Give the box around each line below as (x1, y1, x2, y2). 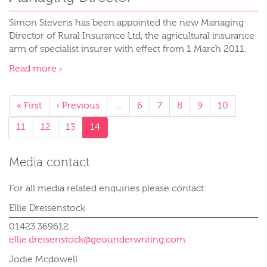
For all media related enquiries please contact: (9, 184, 207, 194)
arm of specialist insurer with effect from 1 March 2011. (9, 45, 246, 54)
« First (17, 101, 42, 111)
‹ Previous (57, 101, 100, 111)
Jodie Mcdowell (9, 255, 77, 265)
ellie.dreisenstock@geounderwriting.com (9, 235, 185, 245)
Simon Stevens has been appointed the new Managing (9, 18, 244, 28)
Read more (9, 64, 57, 74)
